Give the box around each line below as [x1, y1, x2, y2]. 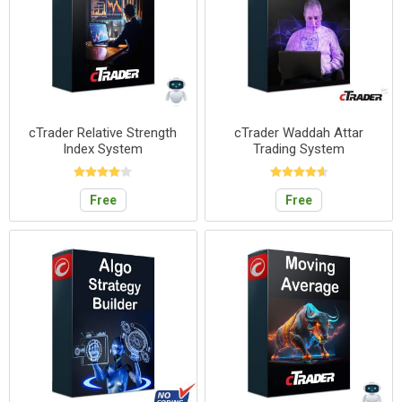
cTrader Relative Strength [29, 125, 178, 142]
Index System [63, 141, 144, 158]
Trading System [253, 141, 345, 158]
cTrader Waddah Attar [234, 125, 364, 142]
